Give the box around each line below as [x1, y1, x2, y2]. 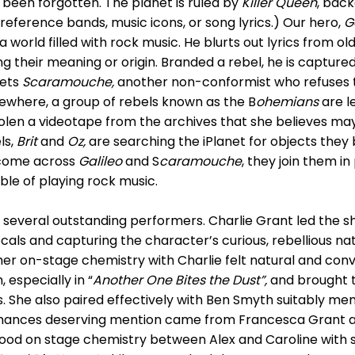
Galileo [78, 152, 125, 170]
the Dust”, [208, 271, 267, 289]
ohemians [256, 93, 319, 111]
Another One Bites [93, 271, 208, 289]
